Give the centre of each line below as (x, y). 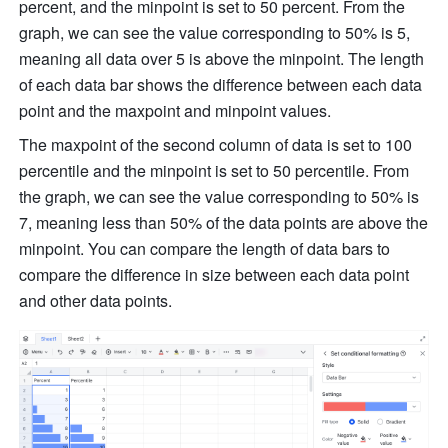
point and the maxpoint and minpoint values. (175, 111)
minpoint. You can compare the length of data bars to (205, 249)
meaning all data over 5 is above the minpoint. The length (222, 59)
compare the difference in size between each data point (214, 275)
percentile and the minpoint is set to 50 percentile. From (214, 171)
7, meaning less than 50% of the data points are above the (224, 223)
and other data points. (96, 301)
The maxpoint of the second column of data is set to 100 (216, 145)
